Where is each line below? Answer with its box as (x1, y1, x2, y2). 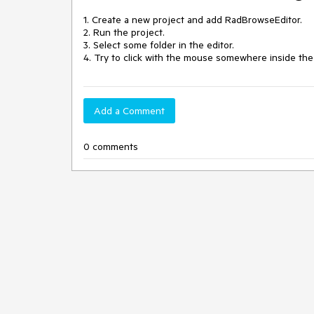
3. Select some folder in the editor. (83, 39, 234, 51)
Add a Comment (94, 104, 165, 117)
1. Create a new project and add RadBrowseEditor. (83, 13, 302, 26)
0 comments (83, 140, 138, 153)
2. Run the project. (83, 26, 165, 39)
